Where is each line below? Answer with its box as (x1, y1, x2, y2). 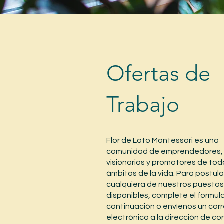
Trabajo (106, 91, 179, 117)
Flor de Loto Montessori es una (106, 136, 219, 144)
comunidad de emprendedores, (106, 147, 223, 155)
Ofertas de (106, 60, 210, 86)
